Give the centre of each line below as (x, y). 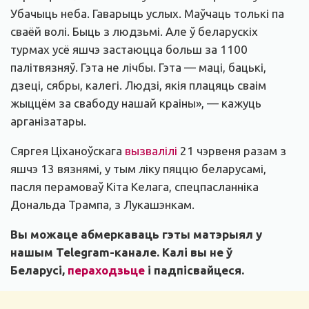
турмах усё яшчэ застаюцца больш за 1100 (129, 49)
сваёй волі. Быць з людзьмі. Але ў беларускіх (134, 31)
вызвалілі (151, 150)
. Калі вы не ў (195, 252)
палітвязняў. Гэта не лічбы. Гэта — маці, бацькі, (138, 67)
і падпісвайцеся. (196, 270)
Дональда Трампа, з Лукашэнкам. (102, 204)
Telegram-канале (106, 252)
